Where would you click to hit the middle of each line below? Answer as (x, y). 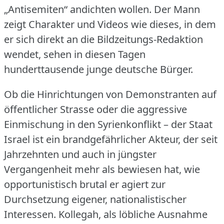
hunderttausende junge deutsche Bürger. (98, 69)
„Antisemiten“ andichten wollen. (78, 9)
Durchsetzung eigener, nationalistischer (95, 199)
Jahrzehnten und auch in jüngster (80, 154)
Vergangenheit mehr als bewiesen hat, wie (102, 169)
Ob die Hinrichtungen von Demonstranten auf (110, 94)
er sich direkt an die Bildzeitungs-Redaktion (103, 39)
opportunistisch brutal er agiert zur (85, 184)
